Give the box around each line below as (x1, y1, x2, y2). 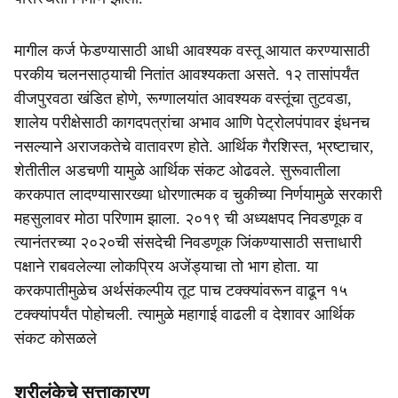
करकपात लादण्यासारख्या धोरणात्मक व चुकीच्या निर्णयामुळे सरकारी (14, 186, 382, 203)
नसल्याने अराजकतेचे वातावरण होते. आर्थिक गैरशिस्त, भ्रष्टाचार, (14, 138, 374, 155)
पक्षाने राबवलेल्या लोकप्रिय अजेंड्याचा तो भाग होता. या (14, 258, 318, 275)
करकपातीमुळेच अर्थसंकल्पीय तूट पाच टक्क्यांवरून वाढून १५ (14, 282, 347, 299)
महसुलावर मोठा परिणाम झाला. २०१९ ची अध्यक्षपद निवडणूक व (14, 210, 362, 227)
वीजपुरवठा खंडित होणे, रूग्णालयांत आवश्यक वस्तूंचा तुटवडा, (14, 90, 352, 107)
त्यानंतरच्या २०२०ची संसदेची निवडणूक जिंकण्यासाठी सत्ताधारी (14, 234, 362, 251)
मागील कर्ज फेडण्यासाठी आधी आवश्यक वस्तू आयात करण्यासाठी (14, 42, 370, 60)
